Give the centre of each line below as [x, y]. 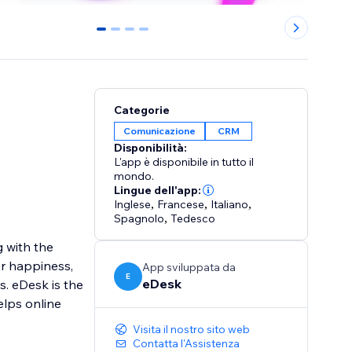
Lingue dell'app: [158, 191]
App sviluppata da [189, 268]
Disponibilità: [151, 148]
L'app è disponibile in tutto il [184, 162]
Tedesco [193, 219]
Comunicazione [160, 131]
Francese [181, 205]
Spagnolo [139, 219]
